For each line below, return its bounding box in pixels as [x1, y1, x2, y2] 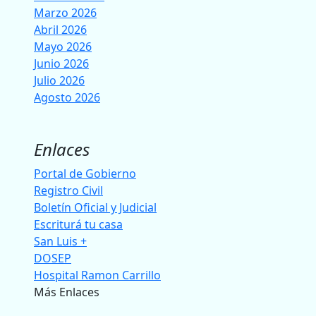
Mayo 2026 [34, 39, 92, 55]
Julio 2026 [34, 73, 85, 89]
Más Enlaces [34, 284, 99, 300]
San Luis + [34, 233, 87, 250]
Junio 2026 [34, 56, 89, 72]
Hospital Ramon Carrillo [34, 267, 161, 284]
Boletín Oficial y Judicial [34, 200, 157, 216]
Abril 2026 [34, 22, 87, 38]
